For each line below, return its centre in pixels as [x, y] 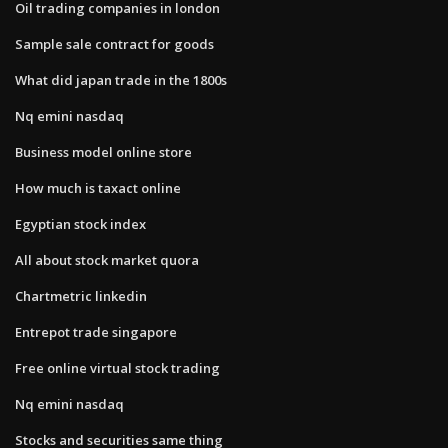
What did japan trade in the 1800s [121, 79]
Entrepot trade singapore [96, 331]
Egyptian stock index [80, 223]
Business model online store [103, 151]
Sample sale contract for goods [114, 43]
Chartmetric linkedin [81, 295]
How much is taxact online [98, 187]
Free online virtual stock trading [117, 367]
